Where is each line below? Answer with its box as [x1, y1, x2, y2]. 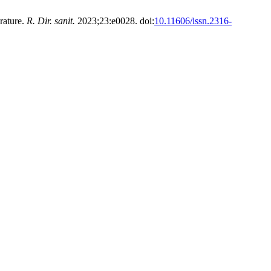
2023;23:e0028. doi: [75, 16, 154, 26]
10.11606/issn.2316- [154, 16, 232, 26]
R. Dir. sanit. [27, 16, 75, 26]
